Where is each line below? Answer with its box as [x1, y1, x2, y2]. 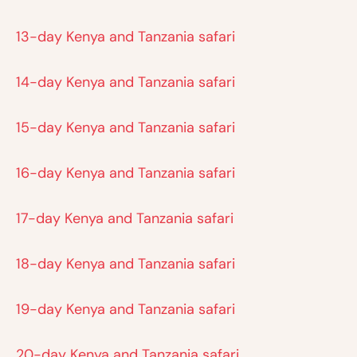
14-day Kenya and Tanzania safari [16, 73, 235, 92]
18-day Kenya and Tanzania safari [16, 254, 235, 274]
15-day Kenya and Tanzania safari [16, 118, 235, 138]
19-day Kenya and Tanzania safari [16, 300, 235, 320]
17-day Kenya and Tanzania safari [16, 209, 233, 229]
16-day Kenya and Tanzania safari [16, 163, 235, 183]
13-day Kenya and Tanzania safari [16, 27, 235, 47]
